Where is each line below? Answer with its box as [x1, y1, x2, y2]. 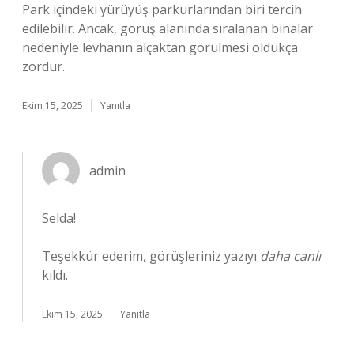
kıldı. [42, 266, 68, 284]
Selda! [42, 209, 76, 227]
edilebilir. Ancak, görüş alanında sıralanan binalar [22, 20, 313, 37]
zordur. [22, 58, 65, 75]
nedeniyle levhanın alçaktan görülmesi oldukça [22, 39, 298, 56]
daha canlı [260, 247, 321, 265]
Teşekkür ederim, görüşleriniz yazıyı [42, 247, 260, 265]
